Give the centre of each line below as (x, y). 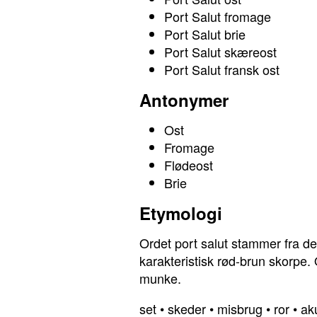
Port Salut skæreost (220, 52)
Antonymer (184, 100)
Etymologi (181, 213)
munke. (160, 278)
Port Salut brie (205, 34)
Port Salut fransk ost (222, 69)
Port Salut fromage (218, 16)
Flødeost (189, 165)
